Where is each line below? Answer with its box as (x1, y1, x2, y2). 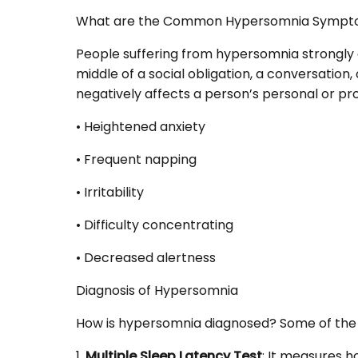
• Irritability (76, 183, 144, 202)
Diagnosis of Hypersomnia (76, 281, 238, 300)
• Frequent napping (76, 150, 197, 169)
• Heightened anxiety (76, 117, 205, 137)
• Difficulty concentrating (76, 216, 233, 235)
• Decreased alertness (76, 249, 216, 268)
